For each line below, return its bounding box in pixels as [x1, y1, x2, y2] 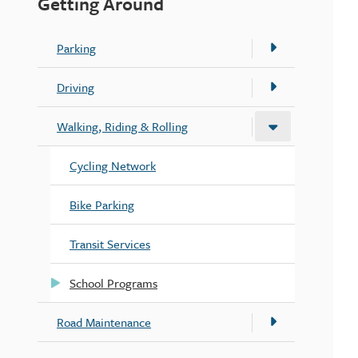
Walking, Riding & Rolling [57, 117, 189, 136]
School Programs [70, 274, 158, 292]
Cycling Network [70, 157, 157, 175]
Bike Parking [70, 196, 135, 214]
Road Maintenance [57, 313, 152, 332]
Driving [57, 78, 95, 97]
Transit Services [70, 235, 151, 253]
